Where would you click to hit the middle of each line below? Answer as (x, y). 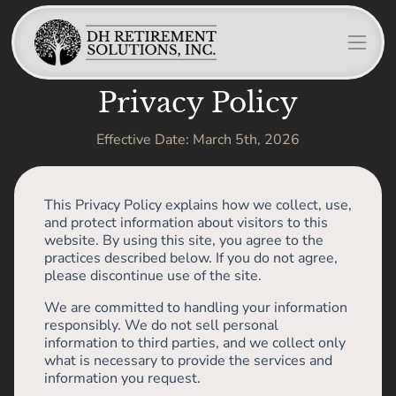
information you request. (122, 378)
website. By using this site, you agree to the (184, 240)
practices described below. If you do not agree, (191, 258)
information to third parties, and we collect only (195, 343)
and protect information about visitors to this (186, 223)
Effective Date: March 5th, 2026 (198, 140)
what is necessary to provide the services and (188, 361)
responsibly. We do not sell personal (161, 325)
